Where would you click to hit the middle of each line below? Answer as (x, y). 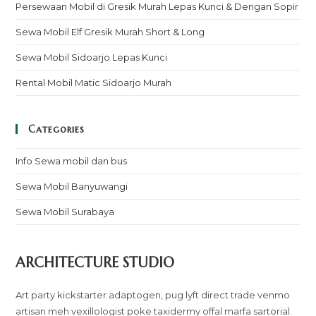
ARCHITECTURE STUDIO (95, 263)
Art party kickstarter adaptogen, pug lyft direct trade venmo (153, 295)
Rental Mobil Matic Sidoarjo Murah (94, 83)
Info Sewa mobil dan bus (72, 161)
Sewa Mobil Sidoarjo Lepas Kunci (92, 57)
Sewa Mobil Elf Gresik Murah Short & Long (110, 32)
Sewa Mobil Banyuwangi (72, 186)
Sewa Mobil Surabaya (65, 212)
